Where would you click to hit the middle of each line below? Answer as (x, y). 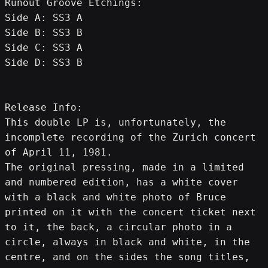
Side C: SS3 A (44, 47)
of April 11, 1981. (59, 152)
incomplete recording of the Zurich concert (130, 137)
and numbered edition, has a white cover (121, 182)
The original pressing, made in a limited (124, 167)
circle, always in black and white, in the (127, 242)
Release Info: (44, 107)
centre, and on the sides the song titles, (127, 257)
